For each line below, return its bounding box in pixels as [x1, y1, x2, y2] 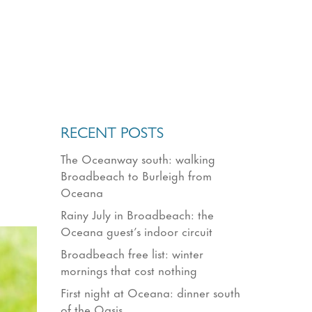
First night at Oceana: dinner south [61, 282, 241, 301]
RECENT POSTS [61, 127, 164, 143]
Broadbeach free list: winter [61, 243, 204, 262]
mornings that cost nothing [61, 260, 198, 279]
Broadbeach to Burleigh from [61, 165, 212, 184]
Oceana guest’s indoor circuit [61, 221, 213, 240]
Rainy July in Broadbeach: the [61, 204, 214, 223]
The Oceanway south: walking [61, 148, 216, 167]
